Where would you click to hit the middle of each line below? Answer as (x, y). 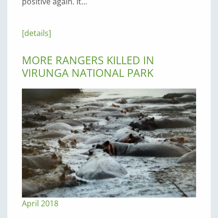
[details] (36, 33)
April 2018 (40, 203)
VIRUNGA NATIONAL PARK (88, 72)
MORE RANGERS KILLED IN (88, 60)
